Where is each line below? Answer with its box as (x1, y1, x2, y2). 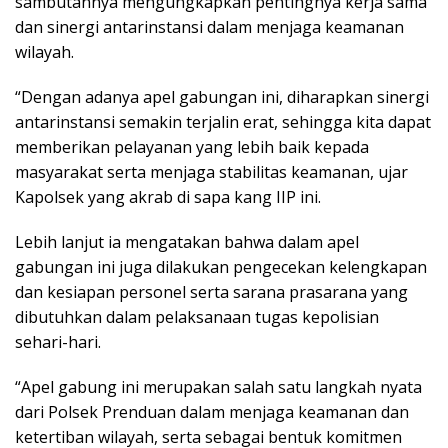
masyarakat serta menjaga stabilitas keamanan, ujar (15, 161, 408, 184)
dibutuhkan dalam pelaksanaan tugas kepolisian (15, 306, 379, 329)
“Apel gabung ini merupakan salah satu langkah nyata (15, 376, 422, 399)
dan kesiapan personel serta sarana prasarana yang (15, 281, 408, 304)
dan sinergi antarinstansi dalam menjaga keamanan (15, 16, 404, 39)
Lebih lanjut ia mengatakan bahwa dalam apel (15, 231, 359, 254)
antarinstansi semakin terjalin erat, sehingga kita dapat (15, 111, 431, 134)
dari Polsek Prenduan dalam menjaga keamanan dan (15, 401, 409, 424)
